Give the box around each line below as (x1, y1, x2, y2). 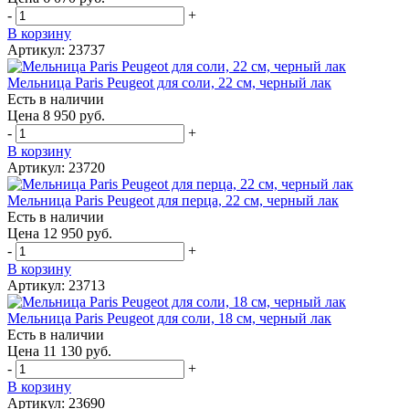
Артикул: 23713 (7, 277, 105, 293)
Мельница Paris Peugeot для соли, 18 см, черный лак (7, 309, 331, 326)
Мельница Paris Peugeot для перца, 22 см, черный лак (7, 192, 339, 208)
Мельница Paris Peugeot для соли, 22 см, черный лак (7, 74, 331, 90)
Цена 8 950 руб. (7, 107, 105, 123)
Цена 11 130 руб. (7, 342, 111, 359)
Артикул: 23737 (7, 41, 105, 58)
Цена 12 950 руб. (7, 225, 112, 241)
